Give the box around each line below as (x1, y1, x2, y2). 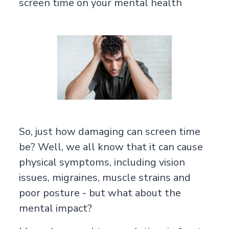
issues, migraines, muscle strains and (18, 170, 191, 185)
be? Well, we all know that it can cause (18, 140, 203, 154)
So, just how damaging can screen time (18, 124, 200, 139)
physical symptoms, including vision (18, 155, 185, 169)
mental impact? (18, 201, 92, 215)
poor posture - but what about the (18, 186, 181, 200)
